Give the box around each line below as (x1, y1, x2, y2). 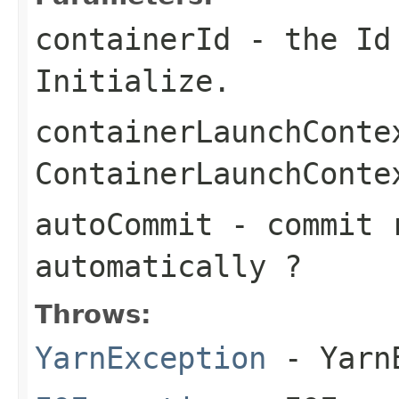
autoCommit (35, 206, 213, 242)
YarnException (35, 339, 266, 376)
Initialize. (35, 62, 231, 99)
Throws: (35, 298, 151, 330)
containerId (35, 20, 231, 57)
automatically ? (35, 248, 302, 284)
